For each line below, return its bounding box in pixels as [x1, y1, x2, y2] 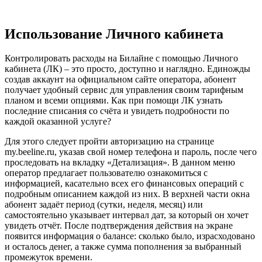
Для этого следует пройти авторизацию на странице [5, 136, 214, 147]
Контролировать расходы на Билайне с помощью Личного [5, 53, 238, 64]
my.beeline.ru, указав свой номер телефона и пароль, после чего [5, 147, 257, 157]
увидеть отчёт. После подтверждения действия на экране [5, 220, 233, 231]
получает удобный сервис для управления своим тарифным [5, 85, 243, 95]
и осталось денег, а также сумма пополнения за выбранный [5, 242, 242, 252]
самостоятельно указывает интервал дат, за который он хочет [5, 210, 249, 220]
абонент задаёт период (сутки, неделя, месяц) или [5, 199, 203, 210]
